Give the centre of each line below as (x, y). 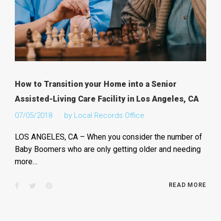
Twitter (47, 186)
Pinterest (66, 186)
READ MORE (187, 185)
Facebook (35, 186)
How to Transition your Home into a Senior (95, 84)
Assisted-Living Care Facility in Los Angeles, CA (107, 99)
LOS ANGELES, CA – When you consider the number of (108, 137)
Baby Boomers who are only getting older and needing (108, 149)
